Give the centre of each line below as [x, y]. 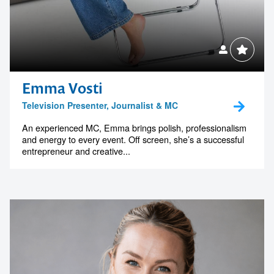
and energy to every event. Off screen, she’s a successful [133, 139]
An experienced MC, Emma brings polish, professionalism [134, 127]
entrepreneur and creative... [76, 150]
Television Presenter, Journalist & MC [100, 105]
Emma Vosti [62, 88]
